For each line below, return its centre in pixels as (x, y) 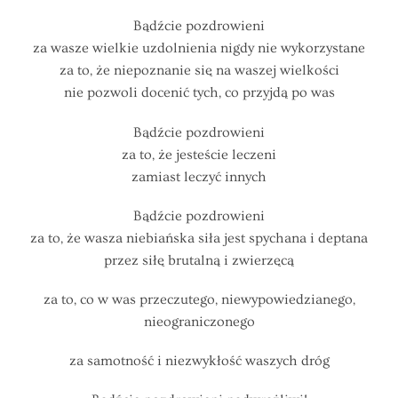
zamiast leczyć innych (199, 176)
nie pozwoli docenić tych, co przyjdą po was (199, 93)
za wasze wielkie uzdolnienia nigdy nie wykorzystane (199, 48)
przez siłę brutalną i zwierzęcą (199, 260)
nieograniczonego (199, 321)
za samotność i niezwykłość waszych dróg (199, 361)
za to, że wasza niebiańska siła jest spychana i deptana (199, 238)
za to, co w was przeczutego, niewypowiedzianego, (199, 299)
